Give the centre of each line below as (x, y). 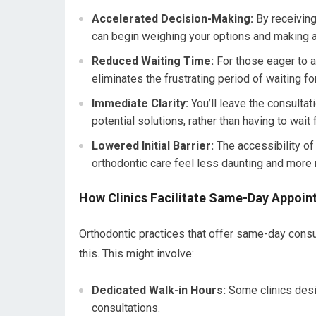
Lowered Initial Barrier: (153, 145)
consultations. (126, 308)
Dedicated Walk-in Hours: (159, 290)
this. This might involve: (136, 253)
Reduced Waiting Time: (153, 61)
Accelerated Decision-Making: (172, 18)
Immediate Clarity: (140, 103)
